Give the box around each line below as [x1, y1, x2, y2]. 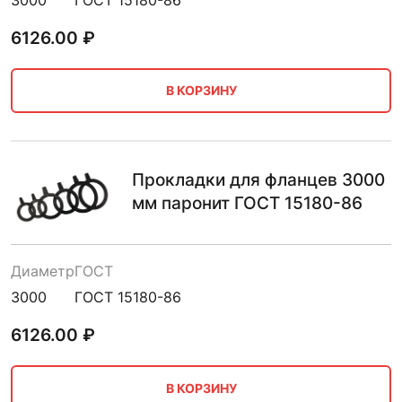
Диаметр [11, 262, 74, 281]
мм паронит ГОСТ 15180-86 [132, 192, 363, 214]
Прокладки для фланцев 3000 [132, 169, 385, 190]
